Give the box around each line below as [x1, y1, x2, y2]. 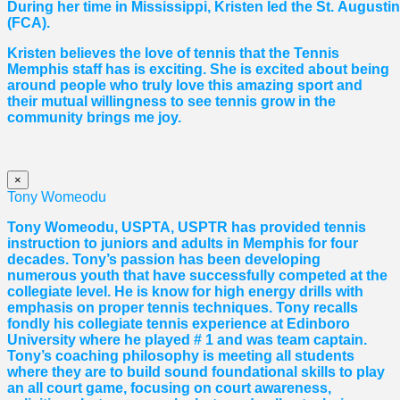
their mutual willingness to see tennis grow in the [7, 93, 336, 109]
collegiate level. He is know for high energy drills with [7, 283, 363, 299]
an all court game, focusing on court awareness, [7, 379, 331, 396]
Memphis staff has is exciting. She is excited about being [7, 61, 389, 77]
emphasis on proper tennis [7, 299, 193, 315]
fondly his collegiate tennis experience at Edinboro [7, 315, 350, 331]
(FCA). [7, 14, 50, 30]
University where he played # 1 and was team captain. [7, 331, 367, 347]
